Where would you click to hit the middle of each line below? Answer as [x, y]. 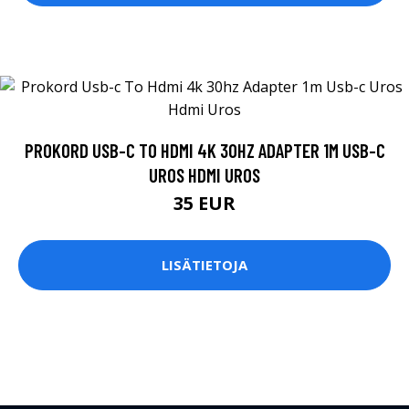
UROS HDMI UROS [204, 174]
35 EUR [204, 203]
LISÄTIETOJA [204, 265]
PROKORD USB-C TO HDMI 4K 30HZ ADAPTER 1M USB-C [204, 150]
